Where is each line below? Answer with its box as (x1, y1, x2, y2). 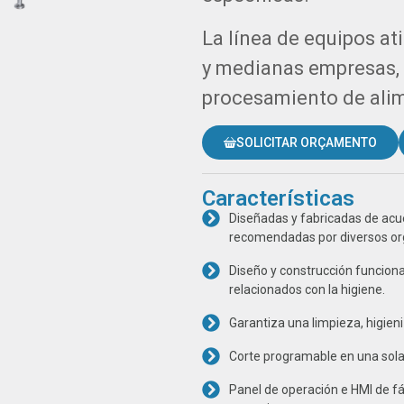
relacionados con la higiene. (229, 282, 385, 298)
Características (202, 186, 354, 212)
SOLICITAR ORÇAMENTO (236, 135, 377, 151)
